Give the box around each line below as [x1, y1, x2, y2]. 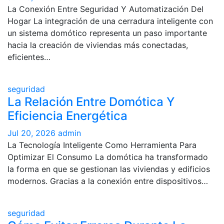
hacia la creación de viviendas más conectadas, [7, 40, 188, 50]
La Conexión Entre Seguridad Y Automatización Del [7, 4, 203, 14]
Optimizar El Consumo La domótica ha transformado [7, 152, 208, 162]
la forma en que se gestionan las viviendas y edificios [7, 164, 210, 174]
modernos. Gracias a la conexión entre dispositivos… [7, 176, 208, 186]
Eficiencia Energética [7, 108, 127, 123]
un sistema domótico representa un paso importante [7, 28, 207, 38]
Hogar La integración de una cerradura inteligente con [7, 16, 213, 26]
